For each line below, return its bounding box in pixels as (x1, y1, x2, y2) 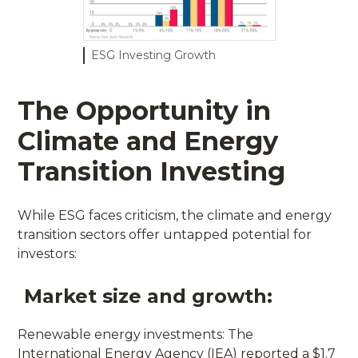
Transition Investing (18, 155, 286, 187)
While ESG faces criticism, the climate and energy (18, 207, 332, 223)
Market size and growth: (24, 284, 273, 308)
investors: (18, 245, 78, 261)
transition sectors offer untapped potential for (18, 226, 312, 242)
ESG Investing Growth (90, 47, 216, 62)
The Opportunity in (18, 94, 272, 126)
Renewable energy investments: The (18, 326, 254, 342)
